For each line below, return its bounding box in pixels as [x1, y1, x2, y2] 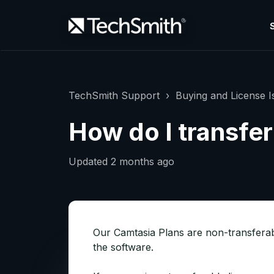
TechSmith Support [68, 89, 160, 102]
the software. [93, 241, 157, 253]
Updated [68, 155, 111, 168]
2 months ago [111, 155, 174, 168]
